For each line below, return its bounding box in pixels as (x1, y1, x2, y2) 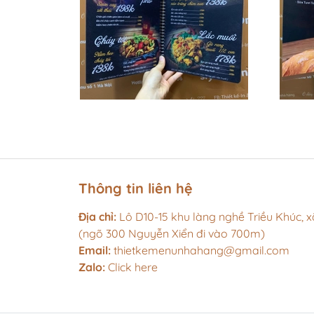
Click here (105, 259, 158, 274)
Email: (78, 243, 114, 257)
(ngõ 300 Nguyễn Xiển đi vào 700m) (78, 226, 265, 240)
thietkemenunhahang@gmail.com (114, 243, 289, 257)
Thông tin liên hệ (78, 179, 193, 197)
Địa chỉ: (78, 209, 119, 224)
